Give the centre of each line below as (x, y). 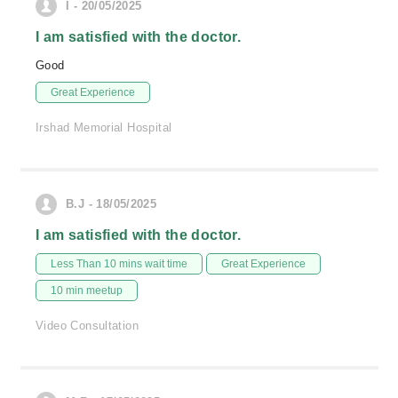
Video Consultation (88, 326)
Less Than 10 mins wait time (119, 264)
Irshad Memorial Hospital (104, 127)
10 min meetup (87, 291)
